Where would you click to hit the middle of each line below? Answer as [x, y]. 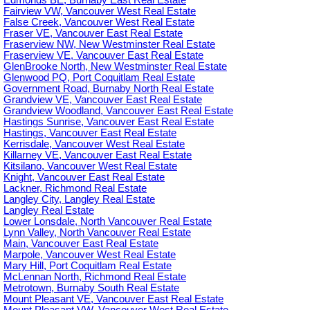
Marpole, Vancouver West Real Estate [90, 255]
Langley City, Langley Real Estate [79, 200]
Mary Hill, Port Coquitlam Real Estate [88, 266]
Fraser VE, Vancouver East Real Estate [93, 34]
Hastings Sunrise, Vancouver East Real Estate [109, 122]
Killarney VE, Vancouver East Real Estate [98, 155]
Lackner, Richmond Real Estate [75, 189]
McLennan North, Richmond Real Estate [95, 277]
